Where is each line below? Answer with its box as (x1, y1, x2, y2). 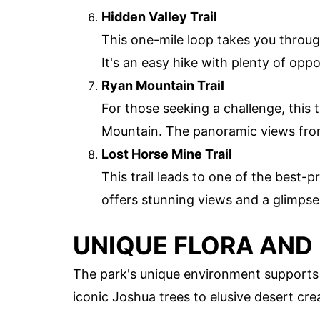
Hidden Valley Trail (101, 9, 217, 25)
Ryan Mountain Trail (101, 78, 224, 94)
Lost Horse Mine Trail (101, 146, 232, 162)
